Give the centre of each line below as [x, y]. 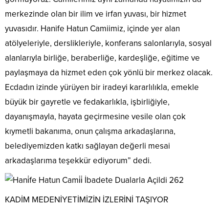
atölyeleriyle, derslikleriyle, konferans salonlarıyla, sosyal [108, 44]
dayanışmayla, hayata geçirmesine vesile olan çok [95, 117]
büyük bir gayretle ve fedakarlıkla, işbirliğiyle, [87, 102]
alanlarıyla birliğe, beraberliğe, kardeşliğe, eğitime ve [102, 58]
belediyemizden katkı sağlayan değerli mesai [88, 146]
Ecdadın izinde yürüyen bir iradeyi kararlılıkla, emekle [102, 88]
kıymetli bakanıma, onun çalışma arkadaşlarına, [90, 131]
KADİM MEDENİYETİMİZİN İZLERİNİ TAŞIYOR [87, 200]
